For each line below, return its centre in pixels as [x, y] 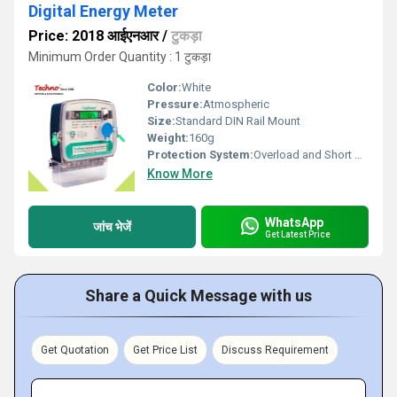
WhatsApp [294, 222]
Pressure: [175, 104]
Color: [164, 87]
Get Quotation [75, 350]
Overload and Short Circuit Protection [304, 155]
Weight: [168, 138]
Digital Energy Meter [103, 11]
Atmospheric [236, 104]
